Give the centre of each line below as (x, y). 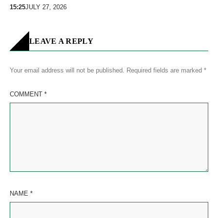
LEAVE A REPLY (62, 41)
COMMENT (27, 94)
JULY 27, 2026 (46, 7)
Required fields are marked (165, 71)
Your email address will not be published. (67, 71)
